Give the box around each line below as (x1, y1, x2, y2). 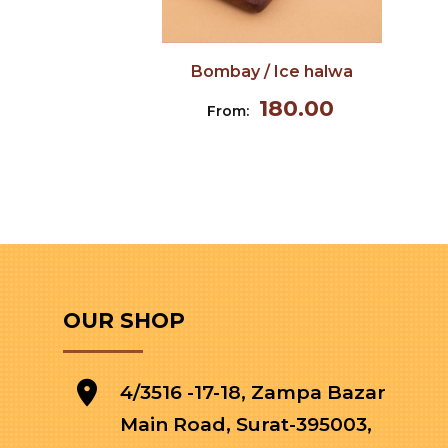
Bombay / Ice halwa (191, 62, 353, 81)
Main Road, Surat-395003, (120, 413, 372, 436)
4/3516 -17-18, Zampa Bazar (120, 381, 386, 404)
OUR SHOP (63, 308, 185, 333)
